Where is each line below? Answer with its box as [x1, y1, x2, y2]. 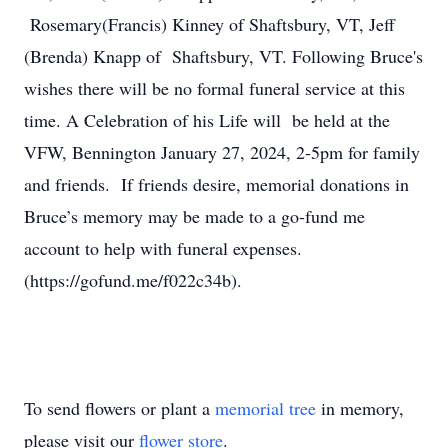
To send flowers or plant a [24, 396, 215, 420]
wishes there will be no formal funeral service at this [24, 76, 405, 100]
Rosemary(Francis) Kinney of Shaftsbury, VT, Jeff [24, 12, 395, 36]
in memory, [316, 396, 404, 420]
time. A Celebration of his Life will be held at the [24, 108, 390, 132]
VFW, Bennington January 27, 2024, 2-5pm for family [24, 140, 420, 164]
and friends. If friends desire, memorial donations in [24, 172, 409, 196]
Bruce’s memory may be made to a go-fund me [24, 204, 365, 228]
